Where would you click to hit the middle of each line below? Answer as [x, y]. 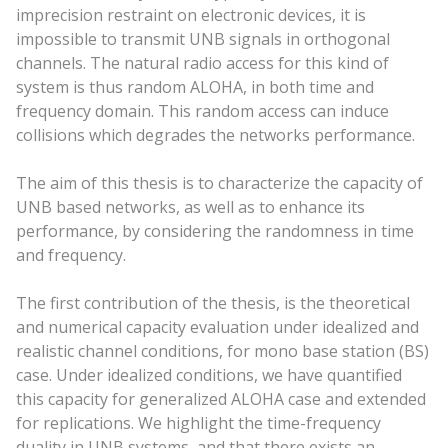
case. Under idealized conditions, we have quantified [208, 374]
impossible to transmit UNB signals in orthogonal [202, 38]
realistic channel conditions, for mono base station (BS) [222, 350]
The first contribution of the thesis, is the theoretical [212, 302]
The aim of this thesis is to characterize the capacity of [219, 182]
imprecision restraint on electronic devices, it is [190, 14]
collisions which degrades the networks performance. [215, 134]
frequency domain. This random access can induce [202, 110]
